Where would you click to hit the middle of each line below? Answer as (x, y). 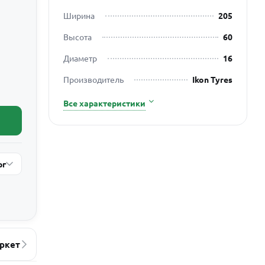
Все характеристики (104, 103)
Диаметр (80, 58)
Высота (77, 36)
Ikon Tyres (212, 79)
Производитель (93, 79)
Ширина (79, 15)
